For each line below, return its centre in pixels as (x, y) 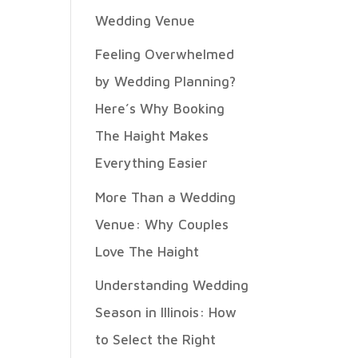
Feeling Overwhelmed (165, 54)
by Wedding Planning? (166, 82)
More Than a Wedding (166, 197)
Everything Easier (152, 163)
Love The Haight (147, 251)
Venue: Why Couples (162, 224)
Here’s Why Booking (160, 109)
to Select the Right (156, 340)
